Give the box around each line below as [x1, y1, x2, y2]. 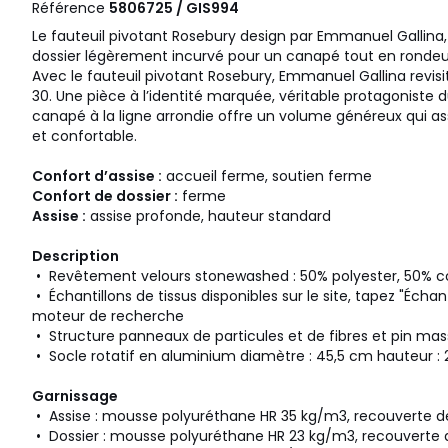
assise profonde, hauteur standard [86, 206, 335, 227]
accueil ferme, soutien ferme [162, 166, 372, 187]
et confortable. [32, 126, 137, 147]
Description [32, 246, 119, 267]
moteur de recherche [32, 306, 184, 327]
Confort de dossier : [32, 186, 178, 207]
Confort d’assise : [32, 166, 162, 187]
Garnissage [32, 386, 118, 407]
